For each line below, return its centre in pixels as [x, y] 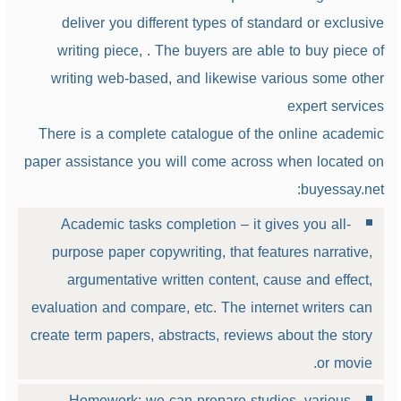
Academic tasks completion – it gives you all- [205, 224]
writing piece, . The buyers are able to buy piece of [220, 51]
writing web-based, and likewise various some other [217, 78]
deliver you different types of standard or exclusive [222, 23]
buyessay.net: [342, 189]
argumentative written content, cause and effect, [219, 280]
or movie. [344, 363]
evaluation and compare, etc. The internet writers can [201, 307]
